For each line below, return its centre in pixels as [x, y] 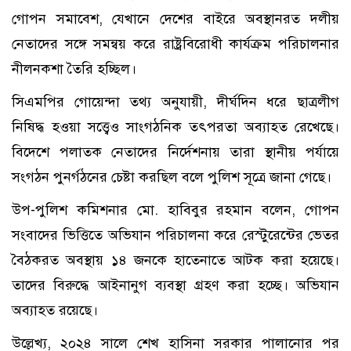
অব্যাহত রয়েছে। [55, 311]
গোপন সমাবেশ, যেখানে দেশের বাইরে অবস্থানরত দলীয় [175, 19]
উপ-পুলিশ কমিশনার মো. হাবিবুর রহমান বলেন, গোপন [175, 210]
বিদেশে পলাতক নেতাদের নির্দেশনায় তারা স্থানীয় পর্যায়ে [175, 152]
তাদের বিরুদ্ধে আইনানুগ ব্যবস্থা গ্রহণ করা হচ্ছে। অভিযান [175, 286]
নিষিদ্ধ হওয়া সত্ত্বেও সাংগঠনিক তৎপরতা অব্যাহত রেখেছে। [175, 127]
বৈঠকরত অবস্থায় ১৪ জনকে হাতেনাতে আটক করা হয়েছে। [175, 261]
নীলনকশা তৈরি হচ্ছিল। [74, 69]
